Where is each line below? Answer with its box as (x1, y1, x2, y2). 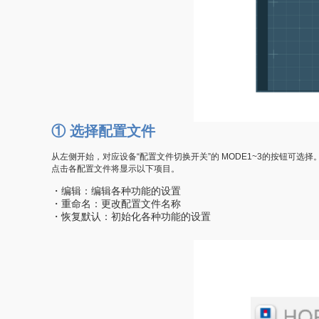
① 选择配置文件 (51, 123, 155, 139)
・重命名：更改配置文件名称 (51, 198, 181, 209)
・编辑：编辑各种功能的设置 (51, 185, 181, 197)
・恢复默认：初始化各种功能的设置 (51, 211, 211, 222)
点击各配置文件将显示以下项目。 (51, 164, 182, 174)
